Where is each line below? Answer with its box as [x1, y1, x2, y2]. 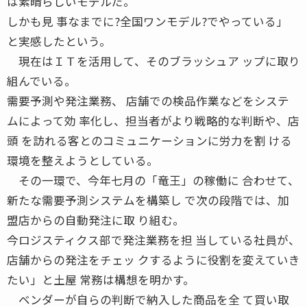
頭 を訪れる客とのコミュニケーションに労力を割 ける [7, 132, 292, 149]
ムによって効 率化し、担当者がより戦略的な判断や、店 [7, 112, 299, 129]
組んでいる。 [7, 72, 76, 89]
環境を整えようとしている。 [7, 151, 158, 169]
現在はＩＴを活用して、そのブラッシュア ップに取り [7, 52, 300, 69]
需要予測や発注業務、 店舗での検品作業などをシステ [7, 92, 289, 109]
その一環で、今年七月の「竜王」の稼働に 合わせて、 [7, 171, 299, 188]
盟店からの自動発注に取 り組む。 [7, 211, 184, 228]
